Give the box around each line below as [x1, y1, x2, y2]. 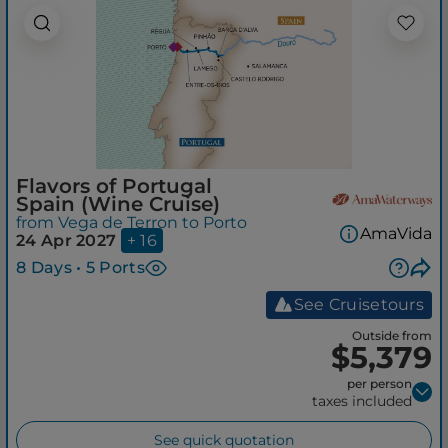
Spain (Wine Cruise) [16, 191, 220, 216]
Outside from [352, 327, 432, 343]
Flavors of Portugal [16, 173, 212, 198]
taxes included [312, 391, 412, 410]
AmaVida [360, 224, 432, 244]
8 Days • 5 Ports [16, 257, 145, 277]
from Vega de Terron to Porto [16, 212, 247, 232]
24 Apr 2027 [16, 230, 117, 250]
